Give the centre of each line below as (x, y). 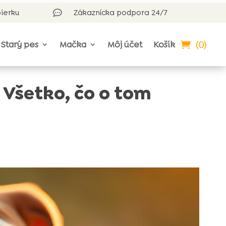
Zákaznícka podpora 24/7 (120, 13)
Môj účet (125, 44)
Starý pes (20, 44)
